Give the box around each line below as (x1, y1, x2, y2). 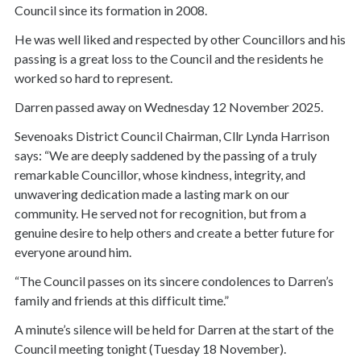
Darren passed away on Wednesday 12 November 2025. (15, 98, 323, 114)
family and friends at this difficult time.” (15, 292, 229, 308)
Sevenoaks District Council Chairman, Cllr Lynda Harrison (15, 127, 330, 143)
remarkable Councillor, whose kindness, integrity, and (15, 166, 305, 182)
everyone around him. (15, 243, 131, 259)
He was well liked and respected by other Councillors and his (15, 31, 346, 47)
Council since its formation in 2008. (15, 2, 207, 18)
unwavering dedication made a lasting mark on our (15, 185, 289, 201)
